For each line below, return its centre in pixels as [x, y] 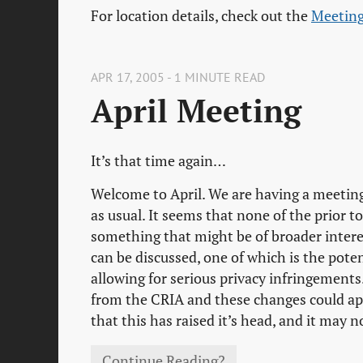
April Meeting [196, 111]
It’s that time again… [158, 161]
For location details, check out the [201, 15]
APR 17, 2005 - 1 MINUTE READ [178, 77]
